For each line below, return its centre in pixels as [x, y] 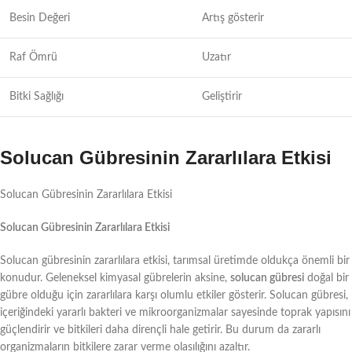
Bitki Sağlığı [37, 96]
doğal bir [326, 278]
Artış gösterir [233, 18]
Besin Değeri [40, 18]
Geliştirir [222, 96]
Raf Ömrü [33, 57]
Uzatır [216, 57]
